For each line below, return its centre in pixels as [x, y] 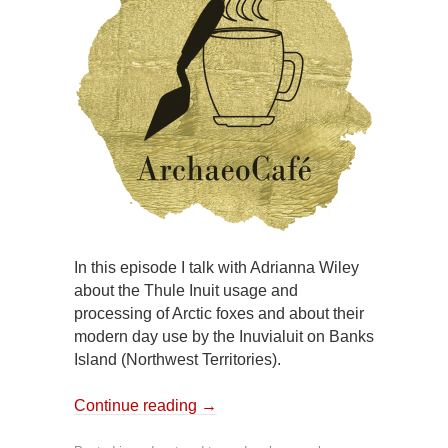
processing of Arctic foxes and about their [219, 313]
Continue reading [137, 405]
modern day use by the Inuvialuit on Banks [224, 336]
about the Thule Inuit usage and [186, 290]
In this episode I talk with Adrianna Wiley [216, 267]
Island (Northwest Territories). [177, 359]
